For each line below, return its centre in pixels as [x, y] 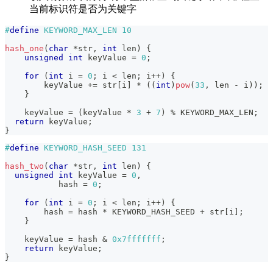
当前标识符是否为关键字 [83, 9]
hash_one [24, 48]
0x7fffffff [136, 239]
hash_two [24, 166]
